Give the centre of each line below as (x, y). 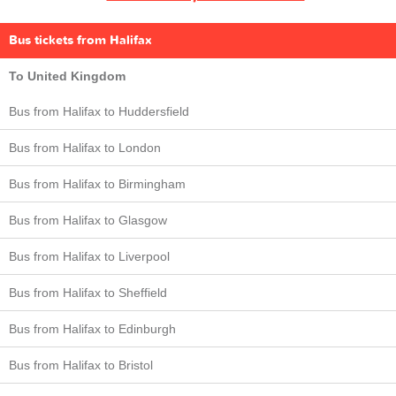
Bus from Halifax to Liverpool (89, 256)
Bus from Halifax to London (85, 147)
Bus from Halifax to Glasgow (88, 220)
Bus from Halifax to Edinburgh (92, 328)
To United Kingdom (67, 76)
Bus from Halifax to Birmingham (97, 183)
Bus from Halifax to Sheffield (88, 292)
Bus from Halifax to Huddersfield (99, 111)
